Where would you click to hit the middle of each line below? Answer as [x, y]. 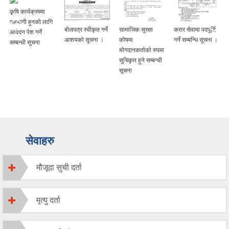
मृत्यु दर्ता [48, 200]
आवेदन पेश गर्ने [26, 32]
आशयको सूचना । [84, 40]
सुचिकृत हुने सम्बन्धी [141, 61]
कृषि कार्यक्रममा [27, 12]
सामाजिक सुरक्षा [136, 30]
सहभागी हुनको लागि [31, 22]
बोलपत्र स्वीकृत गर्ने [86, 30]
